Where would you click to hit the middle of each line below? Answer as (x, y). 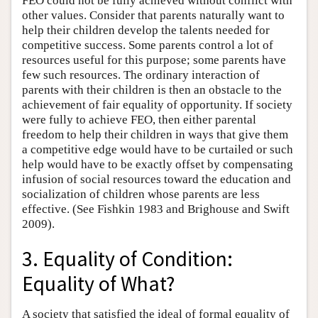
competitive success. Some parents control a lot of (148, 45)
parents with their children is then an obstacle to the (152, 90)
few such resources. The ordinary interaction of (141, 75)
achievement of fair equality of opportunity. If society (157, 105)
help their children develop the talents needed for (146, 30)
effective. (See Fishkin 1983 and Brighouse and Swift (156, 209)
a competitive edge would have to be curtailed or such (158, 149)
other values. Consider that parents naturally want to (153, 15)
